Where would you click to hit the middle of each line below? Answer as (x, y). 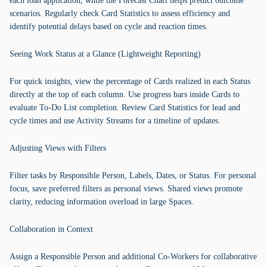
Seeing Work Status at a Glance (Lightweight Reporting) (105, 54)
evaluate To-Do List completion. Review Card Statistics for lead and (125, 108)
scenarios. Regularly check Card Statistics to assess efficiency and (120, 13)
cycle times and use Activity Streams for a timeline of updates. (115, 121)
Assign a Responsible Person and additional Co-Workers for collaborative (133, 257)
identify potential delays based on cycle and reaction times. (109, 27)
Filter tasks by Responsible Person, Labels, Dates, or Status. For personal (133, 176)
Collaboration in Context (51, 229)
